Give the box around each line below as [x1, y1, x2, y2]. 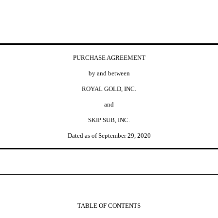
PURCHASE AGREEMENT [73, 54, 145, 61]
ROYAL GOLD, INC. [82, 85, 136, 92]
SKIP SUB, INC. [88, 116, 130, 124]
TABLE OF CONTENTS [77, 201, 141, 209]
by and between [88, 69, 130, 77]
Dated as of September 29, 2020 [67, 131, 151, 139]
